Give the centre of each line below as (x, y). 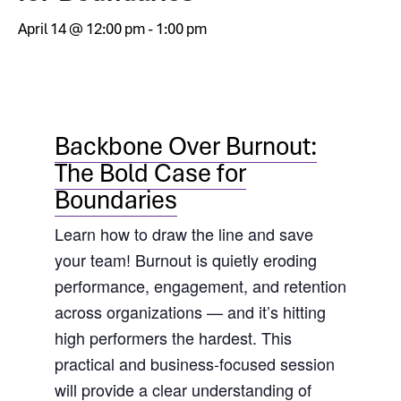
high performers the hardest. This (173, 338)
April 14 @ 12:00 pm (81, 29)
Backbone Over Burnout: (185, 145)
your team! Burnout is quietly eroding (185, 260)
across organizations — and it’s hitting (190, 312)
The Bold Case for (150, 172)
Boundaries (115, 199)
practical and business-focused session (194, 364)
